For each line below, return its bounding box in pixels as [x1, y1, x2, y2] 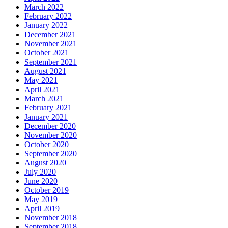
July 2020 [24, 167, 56, 176]
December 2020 [24, 121, 76, 130]
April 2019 [24, 204, 60, 213]
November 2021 [24, 39, 77, 48]
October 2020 [24, 139, 69, 149]
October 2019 [24, 185, 69, 194]
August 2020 [24, 158, 66, 167]
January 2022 [24, 20, 68, 30]
